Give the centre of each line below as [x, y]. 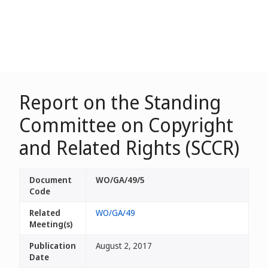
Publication [53, 246]
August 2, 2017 [124, 246]
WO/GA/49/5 [120, 180]
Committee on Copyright [126, 125]
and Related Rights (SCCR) [129, 147]
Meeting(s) [51, 224]
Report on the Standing [120, 102]
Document [51, 180]
